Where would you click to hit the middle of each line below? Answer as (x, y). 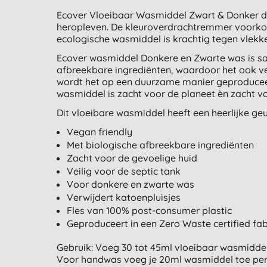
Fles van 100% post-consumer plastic (150, 211)
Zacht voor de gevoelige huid (132, 158)
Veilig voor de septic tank (124, 171)
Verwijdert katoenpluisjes (124, 198)
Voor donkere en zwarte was (131, 184)
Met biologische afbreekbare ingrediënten (161, 145)
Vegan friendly (100, 132)
